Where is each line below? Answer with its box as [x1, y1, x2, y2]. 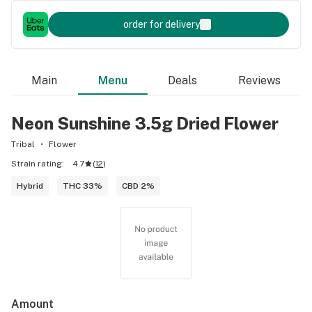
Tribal [11, 139, 35, 149]
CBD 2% [122, 181, 155, 191]
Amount [11, 297, 54, 311]
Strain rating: [11, 159, 64, 169]
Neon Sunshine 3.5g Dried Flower [11, 114, 279, 133]
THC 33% [63, 181, 102, 191]
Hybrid [17, 181, 43, 191]
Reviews [237, 74, 281, 87]
